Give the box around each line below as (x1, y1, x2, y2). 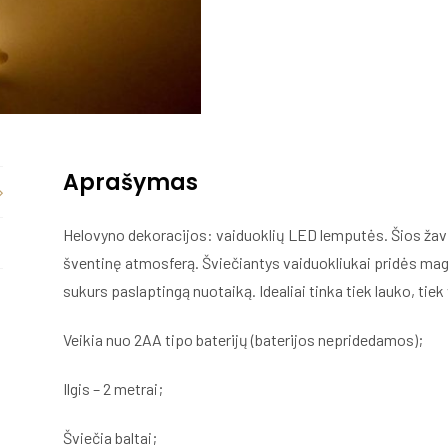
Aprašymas (63, 167, 199, 199)
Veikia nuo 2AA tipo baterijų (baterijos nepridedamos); (63, 329, 424, 349)
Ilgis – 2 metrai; (63, 378, 164, 398)
